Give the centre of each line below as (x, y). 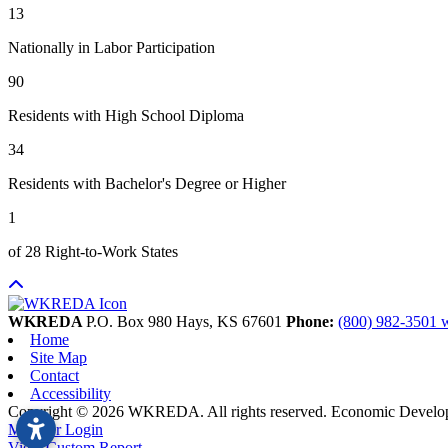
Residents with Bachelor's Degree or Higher (147, 183)
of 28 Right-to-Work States (93, 251)
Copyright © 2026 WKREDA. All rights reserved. (169, 411)
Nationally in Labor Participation (111, 47)
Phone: (312, 321)
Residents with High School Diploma (126, 115)
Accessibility (70, 393)
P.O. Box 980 (131, 321)
